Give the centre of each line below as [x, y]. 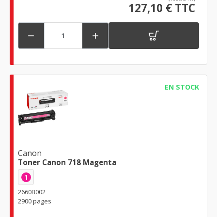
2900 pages [35, 201]
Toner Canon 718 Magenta [67, 163]
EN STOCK [182, 87]
